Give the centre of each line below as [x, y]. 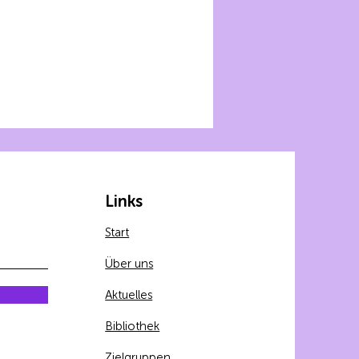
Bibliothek [133, 327]
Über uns [129, 264]
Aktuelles [129, 295]
